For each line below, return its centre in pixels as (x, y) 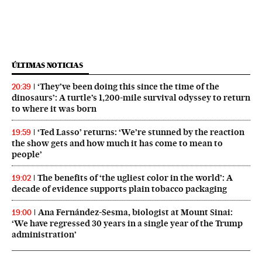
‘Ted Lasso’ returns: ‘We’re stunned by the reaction (141, 132)
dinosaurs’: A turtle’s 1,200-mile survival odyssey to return (131, 97)
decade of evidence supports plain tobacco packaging (119, 189)
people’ (27, 154)
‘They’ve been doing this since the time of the (128, 86)
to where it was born (54, 108)
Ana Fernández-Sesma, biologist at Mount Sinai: (135, 212)
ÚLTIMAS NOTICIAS (47, 65)
